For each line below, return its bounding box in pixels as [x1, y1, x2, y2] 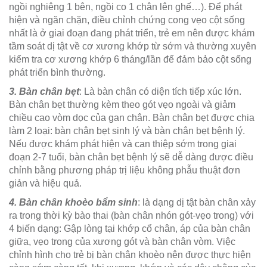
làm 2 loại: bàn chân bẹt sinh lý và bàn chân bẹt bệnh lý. [9, 126, 245, 136]
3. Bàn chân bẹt [9, 86, 79, 97]
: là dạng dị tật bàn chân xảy [138, 197, 256, 208]
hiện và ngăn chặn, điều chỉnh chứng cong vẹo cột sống [9, 15, 245, 26]
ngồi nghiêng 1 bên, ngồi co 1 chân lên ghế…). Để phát [9, 2, 242, 13]
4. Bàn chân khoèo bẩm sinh [9, 197, 138, 208]
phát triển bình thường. [9, 67, 105, 78]
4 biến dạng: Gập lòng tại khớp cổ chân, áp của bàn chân [9, 223, 250, 234]
